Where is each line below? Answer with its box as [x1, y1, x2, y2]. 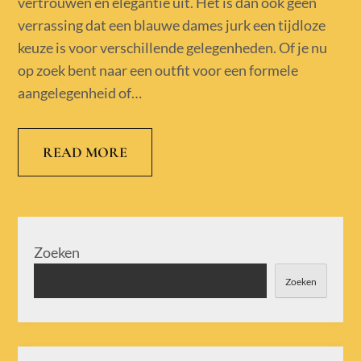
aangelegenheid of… [18, 84, 143, 102]
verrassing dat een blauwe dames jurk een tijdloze [18, 16, 326, 35]
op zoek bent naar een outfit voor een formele [18, 61, 299, 80]
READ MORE [43, 143, 128, 162]
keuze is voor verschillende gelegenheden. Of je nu [18, 39, 328, 57]
